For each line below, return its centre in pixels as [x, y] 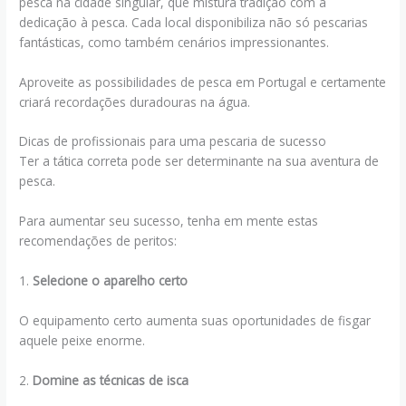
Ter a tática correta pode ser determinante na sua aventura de [199, 161]
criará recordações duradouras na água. [135, 101]
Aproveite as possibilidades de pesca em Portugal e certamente [203, 82]
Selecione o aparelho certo [111, 281]
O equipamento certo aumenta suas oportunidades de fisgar [195, 321]
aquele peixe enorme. [82, 341]
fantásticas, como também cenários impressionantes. [174, 42]
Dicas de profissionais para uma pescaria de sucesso [173, 141]
